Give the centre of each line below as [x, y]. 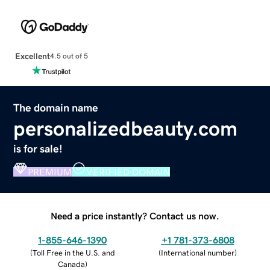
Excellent [32, 56]
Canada [71, 264]
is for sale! [38, 149]
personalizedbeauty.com [126, 128]
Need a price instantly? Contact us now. [135, 215]
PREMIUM [50, 171]
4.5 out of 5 [69, 56]
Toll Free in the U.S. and [74, 253]
